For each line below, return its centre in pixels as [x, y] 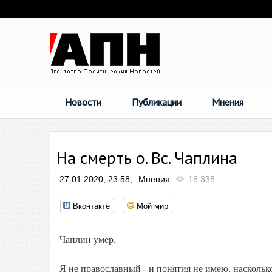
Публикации [157, 102]
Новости [83, 102]
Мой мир [152, 206]
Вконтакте [91, 206]
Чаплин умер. [88, 240]
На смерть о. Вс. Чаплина [147, 158]
